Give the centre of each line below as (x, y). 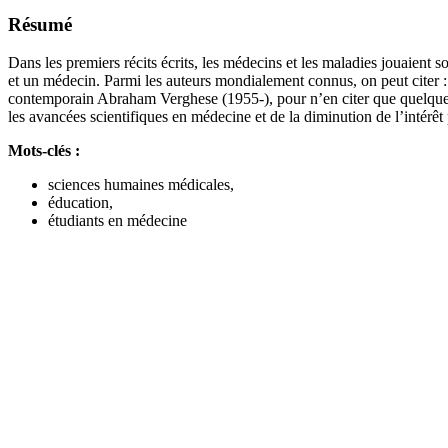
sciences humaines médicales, (141, 185)
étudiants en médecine (117, 221)
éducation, (80, 203)
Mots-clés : (44, 151)
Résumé (40, 24)
